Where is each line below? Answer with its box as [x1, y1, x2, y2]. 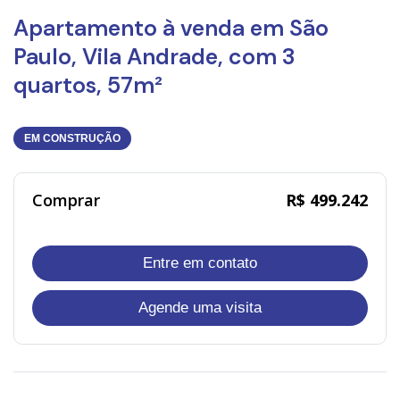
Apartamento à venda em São [13, 12, 329, 43]
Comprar [32, 188, 100, 211]
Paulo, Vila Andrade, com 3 [13, 41, 296, 71]
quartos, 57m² [13, 70, 162, 100]
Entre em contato [143, 254, 257, 272]
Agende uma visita [138, 298, 262, 316]
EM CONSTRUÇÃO [24, 131, 121, 145]
